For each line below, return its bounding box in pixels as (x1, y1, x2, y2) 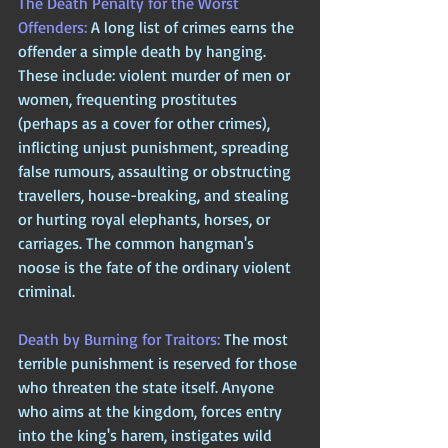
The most (224, 328, 292, 349)
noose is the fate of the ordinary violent (18, 256, 295, 277)
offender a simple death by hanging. (18, 40, 270, 61)
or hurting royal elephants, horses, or (18, 208, 274, 229)
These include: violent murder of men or (18, 64, 294, 85)
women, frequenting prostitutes (18, 88, 241, 109)
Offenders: (18, 16, 91, 37)
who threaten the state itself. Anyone (18, 376, 278, 397)
